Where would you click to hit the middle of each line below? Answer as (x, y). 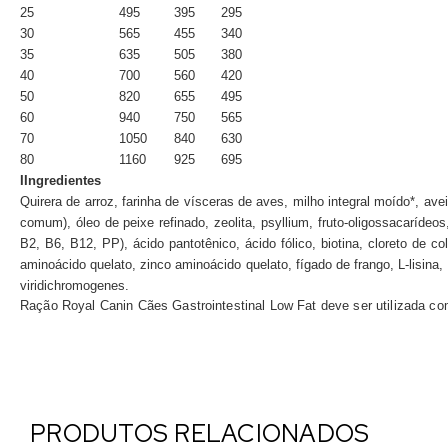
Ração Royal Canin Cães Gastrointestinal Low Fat (170, 305)
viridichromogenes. (74, 285)
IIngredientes (60, 180)
